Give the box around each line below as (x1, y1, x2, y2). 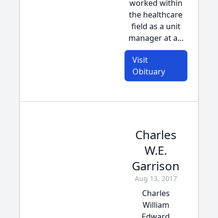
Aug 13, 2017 (134, 174, 177, 183)
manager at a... (128, 33, 183, 43)
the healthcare (129, 9, 182, 20)
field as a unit (131, 21, 181, 32)
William (142, 200, 169, 210)
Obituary (132, 66, 165, 77)
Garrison (132, 158, 180, 174)
